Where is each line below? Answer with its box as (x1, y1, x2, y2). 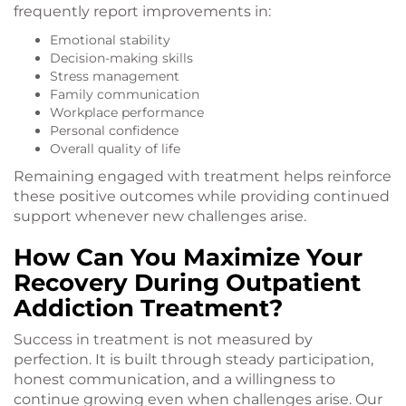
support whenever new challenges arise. (14, 208, 306, 226)
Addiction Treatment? (14, 294, 283, 324)
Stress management (50, 68, 179, 85)
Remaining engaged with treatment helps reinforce (14, 168, 391, 186)
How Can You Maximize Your (14, 243, 362, 273)
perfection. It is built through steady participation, (14, 351, 373, 369)
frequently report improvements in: (14, 3, 271, 21)
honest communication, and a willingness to (14, 371, 335, 389)
